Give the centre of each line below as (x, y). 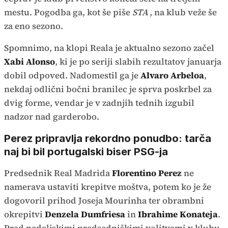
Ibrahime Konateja (178, 214)
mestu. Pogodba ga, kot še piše (68, 12)
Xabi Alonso (30, 61)
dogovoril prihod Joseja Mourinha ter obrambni (104, 200)
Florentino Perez (148, 173)
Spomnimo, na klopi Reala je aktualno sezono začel (109, 48)
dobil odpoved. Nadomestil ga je (72, 75)
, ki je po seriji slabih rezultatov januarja (138, 61)
